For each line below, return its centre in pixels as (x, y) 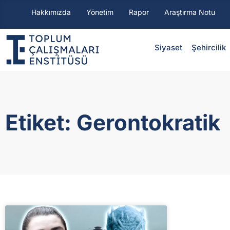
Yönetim (100, 12)
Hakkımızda (51, 12)
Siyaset (168, 47)
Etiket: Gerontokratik (113, 122)
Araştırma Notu (189, 12)
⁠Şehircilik (208, 47)
